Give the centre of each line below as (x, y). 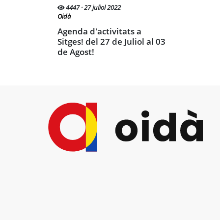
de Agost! (76, 52)
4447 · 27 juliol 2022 (93, 8)
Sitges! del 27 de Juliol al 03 (111, 42)
